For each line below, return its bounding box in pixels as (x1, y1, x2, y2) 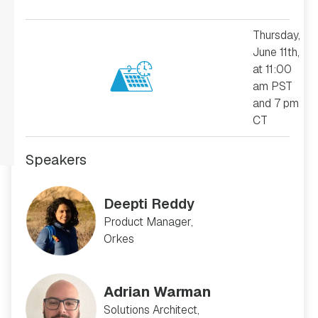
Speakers (26, 150, 87, 169)
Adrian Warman (104, 283, 211, 301)
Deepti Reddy (104, 194, 194, 213)
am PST (253, 79, 292, 94)
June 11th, (253, 45, 300, 60)
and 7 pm (253, 96, 299, 111)
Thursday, (253, 28, 300, 43)
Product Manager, (104, 214, 193, 229)
